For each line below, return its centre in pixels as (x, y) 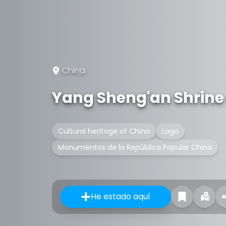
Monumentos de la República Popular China (135, 147)
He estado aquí (121, 196)
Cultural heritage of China (104, 131)
